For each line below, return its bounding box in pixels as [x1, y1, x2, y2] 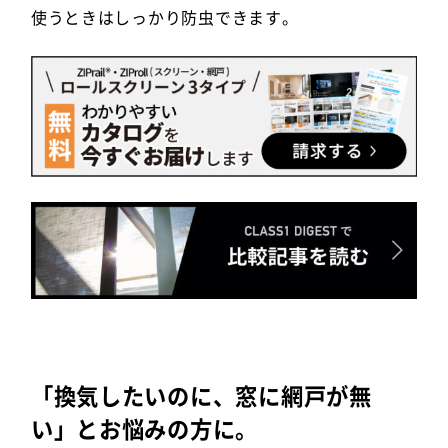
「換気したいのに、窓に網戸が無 [30, 378, 372, 412]
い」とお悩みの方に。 [30, 411, 259, 445]
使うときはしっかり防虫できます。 [30, 4, 299, 29]
